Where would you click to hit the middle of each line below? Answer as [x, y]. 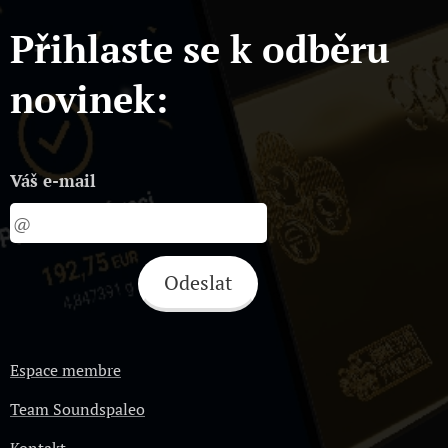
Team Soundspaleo [77, 409]
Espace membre [65, 370]
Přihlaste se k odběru [200, 49]
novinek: [89, 99]
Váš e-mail [53, 180]
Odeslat [198, 282]
